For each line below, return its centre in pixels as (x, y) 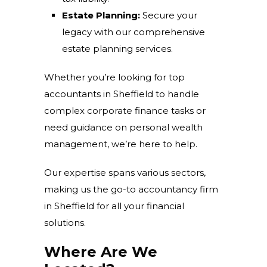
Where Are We (101, 252)
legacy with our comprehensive (133, 32)
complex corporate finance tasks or (125, 111)
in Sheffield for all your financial (114, 206)
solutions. (65, 223)
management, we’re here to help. (122, 144)
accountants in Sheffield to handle (122, 94)
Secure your (169, 15)
